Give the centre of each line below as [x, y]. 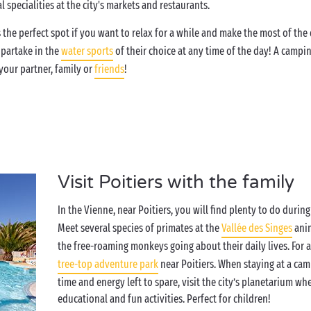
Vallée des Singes [257, 228]
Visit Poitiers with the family [176, 182]
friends [109, 69]
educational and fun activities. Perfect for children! [165, 299]
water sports [87, 51]
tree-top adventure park [108, 264]
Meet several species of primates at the [140, 228]
